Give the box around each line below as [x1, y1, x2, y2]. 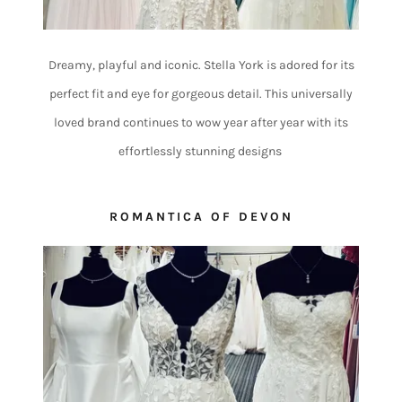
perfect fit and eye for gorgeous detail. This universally [49, 86, 353, 102]
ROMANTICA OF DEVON [109, 209, 293, 225]
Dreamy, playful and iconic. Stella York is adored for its [48, 57, 354, 74]
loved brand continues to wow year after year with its [54, 115, 348, 131]
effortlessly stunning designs [118, 144, 284, 160]
